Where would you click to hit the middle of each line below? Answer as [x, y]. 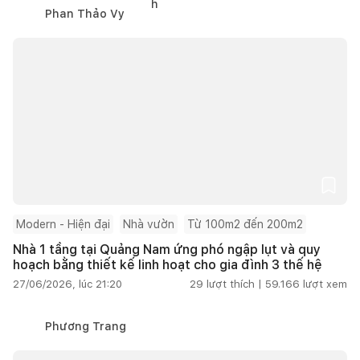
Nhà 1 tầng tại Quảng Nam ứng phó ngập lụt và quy [167, 249]
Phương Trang [86, 326]
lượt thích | [234, 284]
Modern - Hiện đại [63, 224]
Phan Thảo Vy [85, 13]
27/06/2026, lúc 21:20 [67, 284]
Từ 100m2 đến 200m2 [245, 224]
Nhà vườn [149, 224]
